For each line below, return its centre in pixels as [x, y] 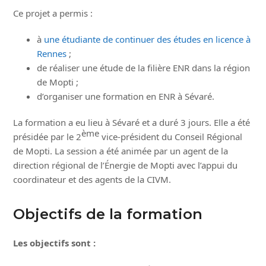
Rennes [52, 53]
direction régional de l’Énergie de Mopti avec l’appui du [126, 165]
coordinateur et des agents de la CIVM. [92, 179]
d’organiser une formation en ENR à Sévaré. [126, 96]
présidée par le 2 [47, 137]
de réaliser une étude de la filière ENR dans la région [144, 68]
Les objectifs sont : [55, 243]
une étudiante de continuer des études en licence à [148, 39]
